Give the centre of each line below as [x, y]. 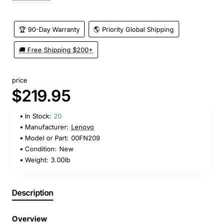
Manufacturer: [47, 127]
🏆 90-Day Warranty [50, 29]
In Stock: [38, 116]
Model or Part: [47, 138]
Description [33, 193]
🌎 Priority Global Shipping [134, 29]
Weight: [37, 160]
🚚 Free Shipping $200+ [56, 50]
